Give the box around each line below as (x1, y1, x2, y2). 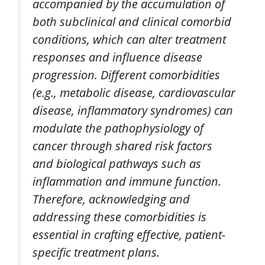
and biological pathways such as (33, 155, 201, 172)
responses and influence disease (33, 49, 202, 66)
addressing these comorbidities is (33, 208, 206, 225)
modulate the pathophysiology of (33, 119, 203, 137)
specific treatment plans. (33, 244, 160, 261)
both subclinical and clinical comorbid (33, 13, 231, 30)
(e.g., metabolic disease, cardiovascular (33, 84, 235, 101)
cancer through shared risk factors (33, 137, 212, 154)
